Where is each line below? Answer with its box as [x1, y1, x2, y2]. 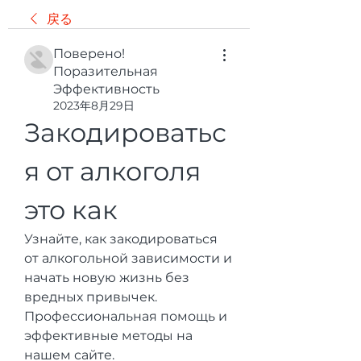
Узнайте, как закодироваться [24, 231, 218, 247]
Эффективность [53, 81, 160, 97]
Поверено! [53, 46, 125, 61]
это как [24, 194, 118, 226]
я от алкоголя [24, 156, 201, 187]
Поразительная [53, 64, 158, 79]
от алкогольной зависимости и [24, 251, 232, 266]
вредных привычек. [24, 289, 157, 305]
